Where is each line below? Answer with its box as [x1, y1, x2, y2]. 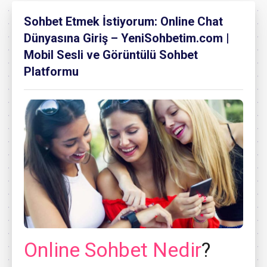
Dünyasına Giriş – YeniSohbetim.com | [24, 31, 229, 45]
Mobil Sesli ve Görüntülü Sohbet [24, 48, 198, 62]
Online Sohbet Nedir [24, 237, 201, 262]
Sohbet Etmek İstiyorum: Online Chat [24, 14, 223, 29]
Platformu [24, 64, 79, 79]
